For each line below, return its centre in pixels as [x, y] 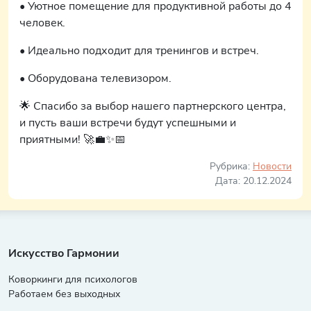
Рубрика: [231, 166]
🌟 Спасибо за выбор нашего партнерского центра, [153, 106]
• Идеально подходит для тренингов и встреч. [139, 51]
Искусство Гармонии [64, 253]
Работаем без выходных [64, 294]
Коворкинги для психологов [74, 279]
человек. [42, 23]
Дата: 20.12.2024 [253, 181]
